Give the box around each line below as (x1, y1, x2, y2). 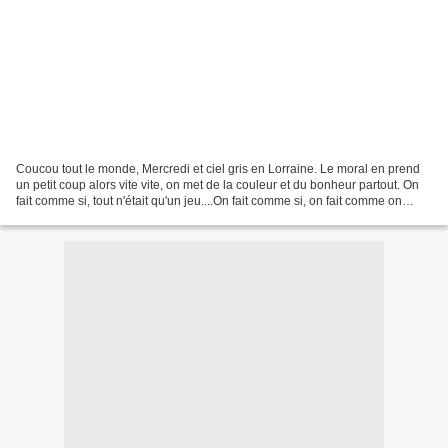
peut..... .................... (16, 209, 118, 224)
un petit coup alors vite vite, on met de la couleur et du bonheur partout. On (16, 177, 419, 192)
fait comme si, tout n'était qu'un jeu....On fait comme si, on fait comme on (16, 193, 402, 208)
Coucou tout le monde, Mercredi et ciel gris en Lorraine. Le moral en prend (16, 161, 420, 176)
